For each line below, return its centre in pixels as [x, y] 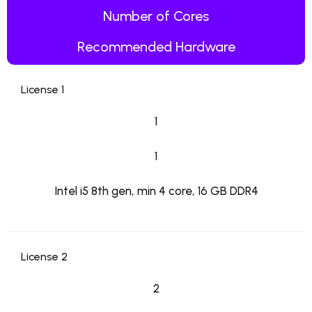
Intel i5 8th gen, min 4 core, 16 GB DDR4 [156, 191]
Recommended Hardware [156, 47]
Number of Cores [156, 16]
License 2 [44, 257]
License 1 [42, 90]
